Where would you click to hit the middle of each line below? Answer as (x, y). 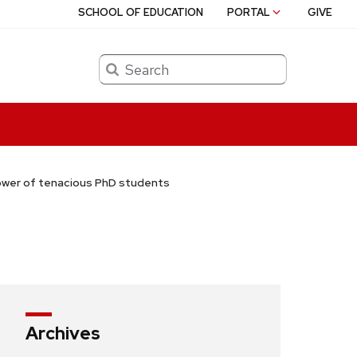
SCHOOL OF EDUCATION (141, 12)
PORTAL (249, 12)
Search (116, 62)
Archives (63, 334)
